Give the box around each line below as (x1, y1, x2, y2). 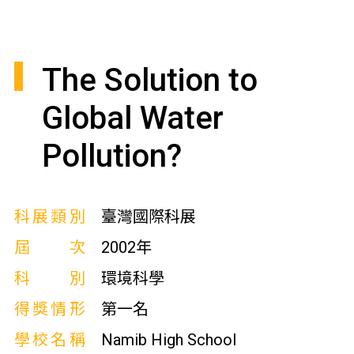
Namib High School (100, 330, 236, 349)
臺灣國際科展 (100, 207, 196, 226)
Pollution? (41, 137, 182, 175)
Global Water (41, 100, 224, 137)
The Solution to (41, 62, 258, 99)
